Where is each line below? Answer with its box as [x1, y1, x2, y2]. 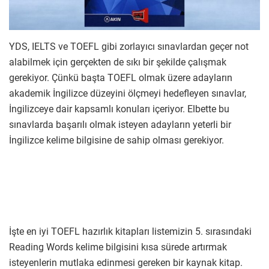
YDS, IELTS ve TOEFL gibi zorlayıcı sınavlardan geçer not [9, 41, 249, 53]
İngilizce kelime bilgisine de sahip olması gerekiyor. [9, 134, 224, 147]
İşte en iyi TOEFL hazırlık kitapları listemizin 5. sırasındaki [9, 226, 252, 238]
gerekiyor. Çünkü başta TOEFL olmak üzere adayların [9, 72, 232, 84]
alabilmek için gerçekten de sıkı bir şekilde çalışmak [9, 56, 226, 68]
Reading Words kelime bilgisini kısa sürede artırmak [9, 241, 227, 253]
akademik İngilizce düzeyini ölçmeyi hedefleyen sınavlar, [9, 88, 246, 100]
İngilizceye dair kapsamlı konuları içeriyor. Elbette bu [9, 103, 229, 115]
